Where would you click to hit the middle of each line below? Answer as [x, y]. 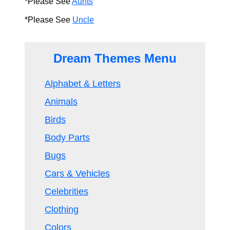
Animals [61, 102]
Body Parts [67, 138]
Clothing [62, 209]
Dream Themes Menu [115, 58]
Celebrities [66, 191]
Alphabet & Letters [83, 84]
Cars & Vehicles [77, 174]
